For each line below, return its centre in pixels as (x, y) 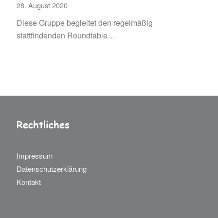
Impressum (35, 155)
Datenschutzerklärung (51, 168)
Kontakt (28, 182)
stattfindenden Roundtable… (66, 35)
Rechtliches (43, 124)
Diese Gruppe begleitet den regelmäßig (84, 22)
